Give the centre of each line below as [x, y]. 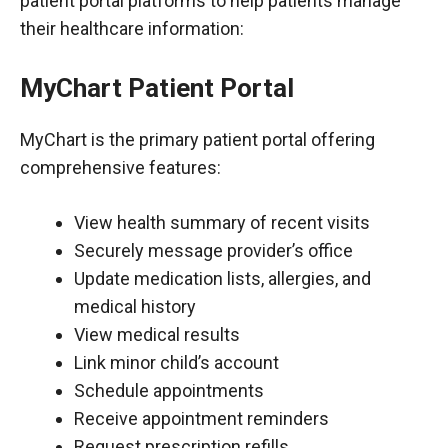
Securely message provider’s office [213, 250]
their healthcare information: [132, 28]
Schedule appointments [169, 390]
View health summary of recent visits [222, 222]
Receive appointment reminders [201, 418]
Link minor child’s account [176, 362]
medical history [135, 306]
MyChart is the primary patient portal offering [197, 139]
